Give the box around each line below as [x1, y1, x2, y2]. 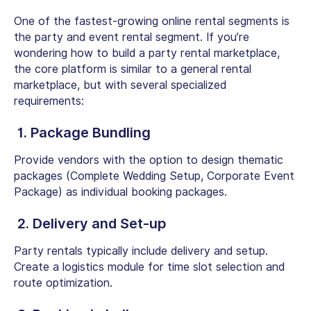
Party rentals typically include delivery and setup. [14, 244, 268, 258]
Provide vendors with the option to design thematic [14, 153, 283, 167]
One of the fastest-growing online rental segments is [14, 14, 289, 28]
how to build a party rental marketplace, [71, 46, 280, 60]
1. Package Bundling [17, 124, 151, 141]
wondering [14, 46, 71, 60]
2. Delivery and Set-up [17, 215, 166, 232]
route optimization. [14, 276, 112, 289]
